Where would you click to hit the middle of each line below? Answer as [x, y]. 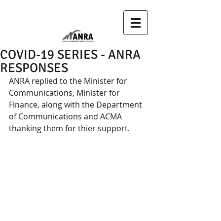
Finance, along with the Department [76, 105]
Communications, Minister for [65, 93]
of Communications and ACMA [67, 116]
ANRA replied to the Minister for [69, 81]
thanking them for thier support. [69, 128]
